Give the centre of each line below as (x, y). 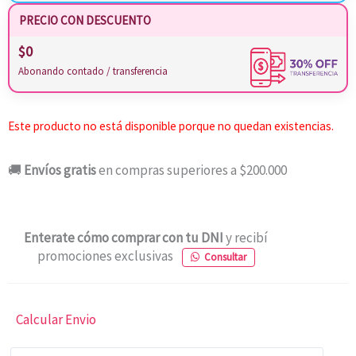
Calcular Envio (56, 320)
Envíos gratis (60, 170)
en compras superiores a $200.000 (192, 170)
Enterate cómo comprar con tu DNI (125, 238)
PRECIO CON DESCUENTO (85, 20)
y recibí (247, 238)
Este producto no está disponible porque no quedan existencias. (171, 126)
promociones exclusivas (106, 256)
